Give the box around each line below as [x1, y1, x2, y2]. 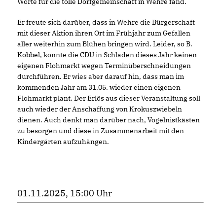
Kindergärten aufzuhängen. [17, 137, 109, 146]
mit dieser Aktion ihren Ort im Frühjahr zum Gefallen [17, 28, 190, 37]
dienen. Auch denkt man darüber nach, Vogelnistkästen [17, 115, 200, 124]
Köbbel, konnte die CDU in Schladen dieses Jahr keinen [17, 50, 197, 59]
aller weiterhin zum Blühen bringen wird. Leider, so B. [17, 39, 192, 48]
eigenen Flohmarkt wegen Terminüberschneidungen [17, 61, 191, 70]
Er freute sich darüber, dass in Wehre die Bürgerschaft [17, 17, 195, 27]
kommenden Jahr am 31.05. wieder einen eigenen [17, 82, 181, 92]
